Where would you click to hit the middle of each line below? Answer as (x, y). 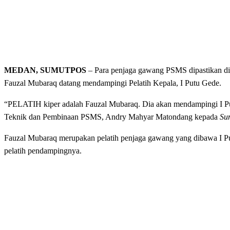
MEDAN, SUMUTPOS (45, 70)
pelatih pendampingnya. (43, 151)
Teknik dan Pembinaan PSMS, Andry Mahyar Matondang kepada (112, 117)
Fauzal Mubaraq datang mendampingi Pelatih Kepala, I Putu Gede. (113, 83)
